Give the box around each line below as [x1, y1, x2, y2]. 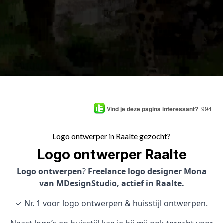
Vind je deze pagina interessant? [107, 104, 198, 113]
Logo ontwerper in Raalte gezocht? [52, 131, 171, 141]
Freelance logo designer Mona [87, 166, 207, 177]
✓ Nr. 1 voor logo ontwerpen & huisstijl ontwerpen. [15, 198, 208, 209]
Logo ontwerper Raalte [36, 146, 187, 163]
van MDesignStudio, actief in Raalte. [39, 178, 184, 189]
